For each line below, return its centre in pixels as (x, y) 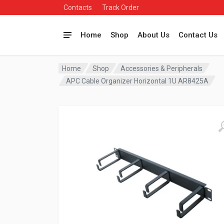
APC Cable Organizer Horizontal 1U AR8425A (137, 81)
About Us (153, 35)
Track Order (120, 7)
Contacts (78, 7)
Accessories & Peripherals (162, 68)
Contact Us (198, 35)
